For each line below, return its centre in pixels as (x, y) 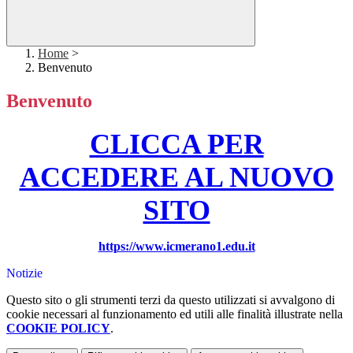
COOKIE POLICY (58, 329)
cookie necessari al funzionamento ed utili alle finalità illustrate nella (175, 314)
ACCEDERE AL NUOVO (176, 178)
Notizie (24, 273)
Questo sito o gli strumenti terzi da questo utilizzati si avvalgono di (171, 300)
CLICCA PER (176, 145)
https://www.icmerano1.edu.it (176, 247)
